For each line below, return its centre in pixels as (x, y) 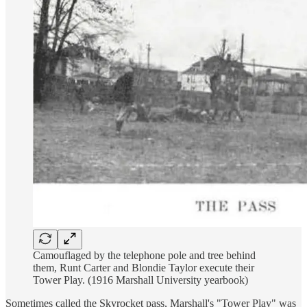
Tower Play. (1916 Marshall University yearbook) (140, 280)
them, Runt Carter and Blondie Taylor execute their (144, 268)
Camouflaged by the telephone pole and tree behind (144, 256)
